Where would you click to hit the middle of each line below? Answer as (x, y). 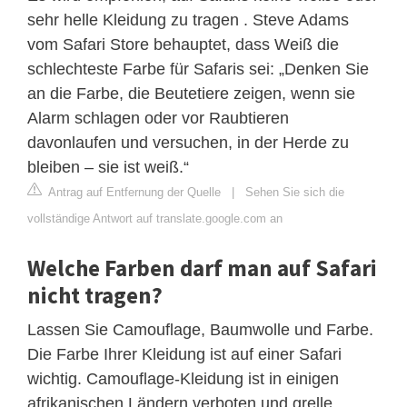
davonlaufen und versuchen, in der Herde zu (188, 143)
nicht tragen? (95, 296)
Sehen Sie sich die (295, 193)
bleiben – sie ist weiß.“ (108, 168)
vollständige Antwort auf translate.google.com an (155, 219)
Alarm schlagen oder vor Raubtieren (158, 119)
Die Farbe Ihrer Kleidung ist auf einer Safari (184, 355)
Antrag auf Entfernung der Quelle (133, 193)
